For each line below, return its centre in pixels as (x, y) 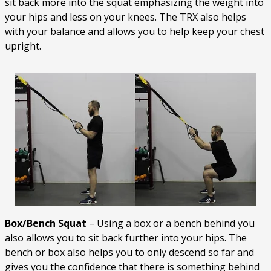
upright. (23, 46)
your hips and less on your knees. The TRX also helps (126, 17)
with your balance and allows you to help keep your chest (135, 32)
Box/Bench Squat (46, 224)
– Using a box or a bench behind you (171, 224)
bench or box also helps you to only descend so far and (129, 253)
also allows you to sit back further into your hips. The (126, 238)
